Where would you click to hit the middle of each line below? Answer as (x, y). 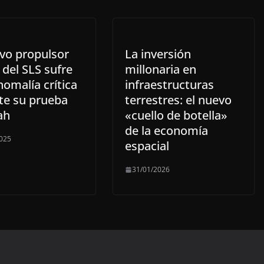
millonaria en (161, 69)
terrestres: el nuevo (178, 100)
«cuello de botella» (176, 115)
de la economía (166, 131)
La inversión (158, 54)
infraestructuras (169, 85)
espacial (147, 146)
